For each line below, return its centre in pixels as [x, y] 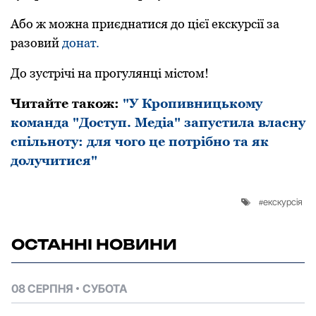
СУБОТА [105, 289]
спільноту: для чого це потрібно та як [140, 142]
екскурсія [283, 202]
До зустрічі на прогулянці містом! [110, 73]
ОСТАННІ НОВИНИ [94, 245]
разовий [36, 43]
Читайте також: [67, 104]
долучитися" [54, 161]
